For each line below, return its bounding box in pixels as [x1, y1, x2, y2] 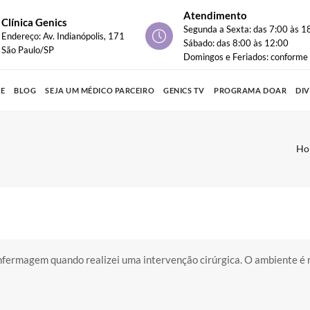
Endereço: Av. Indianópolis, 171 [1, 30, 125, 42]
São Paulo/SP [1, 44, 54, 56]
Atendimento [183, 9, 247, 22]
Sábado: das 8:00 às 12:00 [183, 37, 289, 49]
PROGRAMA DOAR [214, 86, 287, 95]
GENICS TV [163, 86, 206, 95]
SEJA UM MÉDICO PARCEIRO [45, 86, 155, 95]
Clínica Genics [1, 16, 67, 29]
